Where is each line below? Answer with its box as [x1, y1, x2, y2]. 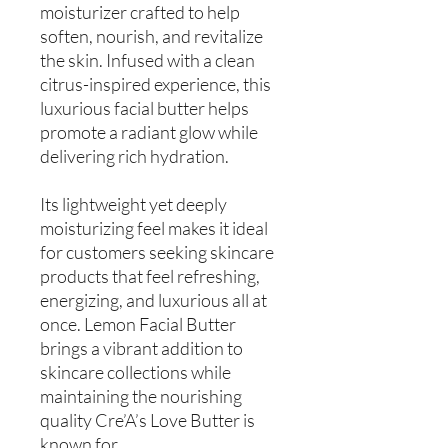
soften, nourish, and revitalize [40, 24, 263, 47]
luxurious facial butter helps [40, 96, 249, 119]
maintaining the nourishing [40, 384, 242, 407]
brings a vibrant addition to [40, 336, 243, 359]
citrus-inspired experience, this [40, 72, 271, 95]
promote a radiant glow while [40, 120, 258, 143]
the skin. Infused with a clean [40, 48, 255, 71]
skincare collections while [40, 360, 231, 383]
